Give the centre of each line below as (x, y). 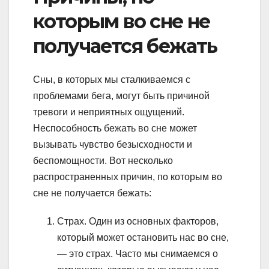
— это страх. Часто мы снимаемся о (138, 254)
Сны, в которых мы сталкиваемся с (112, 80)
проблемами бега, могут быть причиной (121, 96)
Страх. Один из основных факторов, (138, 222)
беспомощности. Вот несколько (103, 161)
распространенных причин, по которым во (128, 177)
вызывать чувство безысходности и (113, 145)
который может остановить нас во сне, (143, 238)
